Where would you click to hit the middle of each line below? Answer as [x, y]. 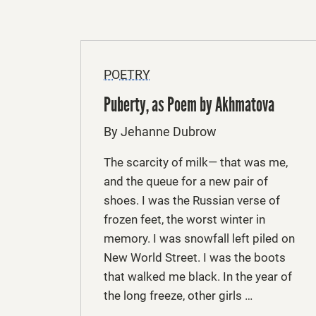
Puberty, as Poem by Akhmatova [189, 104]
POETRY [127, 74]
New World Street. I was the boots [195, 257]
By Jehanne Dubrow [160, 131]
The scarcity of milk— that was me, [196, 162]
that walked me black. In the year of [198, 276]
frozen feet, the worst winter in [184, 219]
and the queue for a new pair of [186, 181]
